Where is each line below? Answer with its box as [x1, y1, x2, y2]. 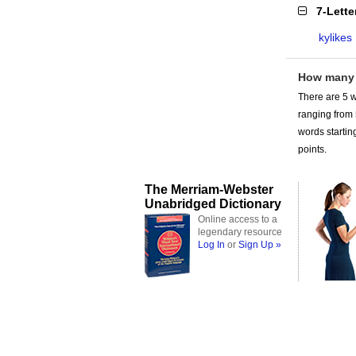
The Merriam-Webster [145, 182, 273, 196]
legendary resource [198, 226, 282, 238]
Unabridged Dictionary [145, 196, 281, 211]
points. [298, 144, 327, 155]
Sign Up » [238, 239, 281, 250]
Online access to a [198, 214, 277, 225]
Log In [198, 239, 225, 250]
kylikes [319, 31, 352, 44]
